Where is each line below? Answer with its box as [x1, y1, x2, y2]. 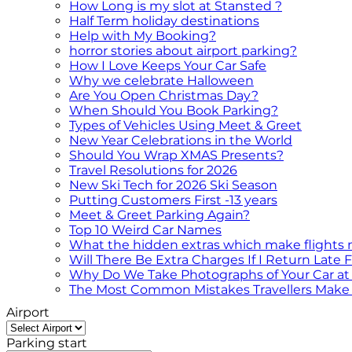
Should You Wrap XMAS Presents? [69, 148, 284, 163]
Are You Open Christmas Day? [69, 88, 258, 103]
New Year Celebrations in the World [69, 133, 292, 148]
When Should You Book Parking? [69, 103, 278, 118]
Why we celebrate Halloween [69, 73, 254, 88]
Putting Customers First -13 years [69, 192, 277, 207]
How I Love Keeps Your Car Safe [69, 58, 266, 73]
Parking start [6, 335, 87, 350]
